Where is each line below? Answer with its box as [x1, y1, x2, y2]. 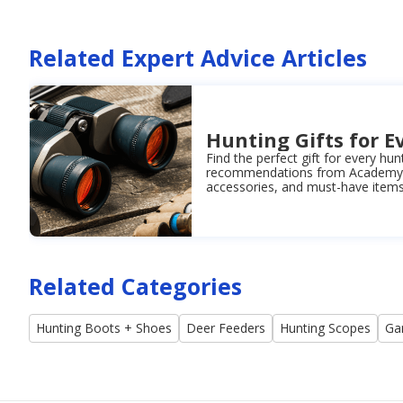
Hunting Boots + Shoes [36, 319, 172, 337]
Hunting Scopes [280, 319, 371, 337]
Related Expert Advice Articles [29, 42, 367, 74]
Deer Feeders [186, 319, 265, 337]
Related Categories [29, 271, 242, 302]
